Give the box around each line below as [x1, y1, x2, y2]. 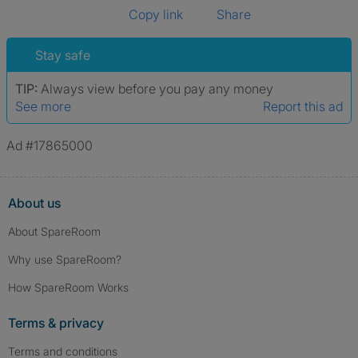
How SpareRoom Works [8, 280, 129, 294]
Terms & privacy [8, 315, 104, 331]
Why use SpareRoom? [8, 253, 121, 266]
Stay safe [35, 47, 90, 63]
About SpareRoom [8, 225, 101, 238]
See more [15, 98, 71, 114]
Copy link [129, 6, 183, 22]
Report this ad [263, 98, 343, 114]
